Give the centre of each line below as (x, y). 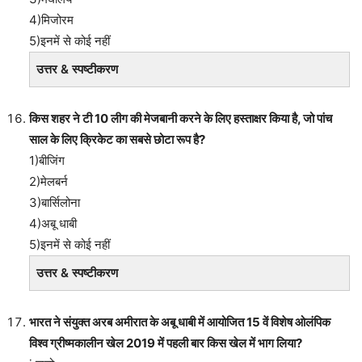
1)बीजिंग (47, 160)
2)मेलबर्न (48, 181)
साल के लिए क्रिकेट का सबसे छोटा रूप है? (117, 139)
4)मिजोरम (51, 19)
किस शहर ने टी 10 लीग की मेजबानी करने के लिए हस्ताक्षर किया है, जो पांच (181, 118)
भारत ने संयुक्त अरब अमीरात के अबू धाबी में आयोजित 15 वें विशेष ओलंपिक (180, 322)
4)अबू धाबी (53, 223)
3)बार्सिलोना (55, 202)
